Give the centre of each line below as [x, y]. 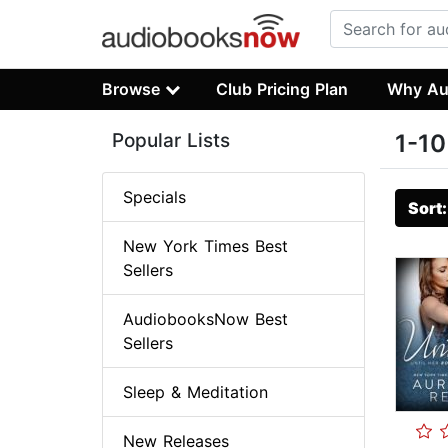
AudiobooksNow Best [205, 319]
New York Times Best [205, 246]
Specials [154, 197]
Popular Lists [171, 141]
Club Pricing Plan [282, 88]
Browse [131, 88]
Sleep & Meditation [195, 392]
